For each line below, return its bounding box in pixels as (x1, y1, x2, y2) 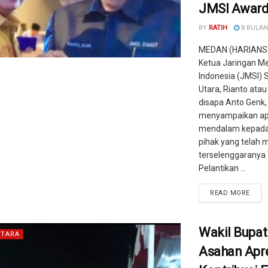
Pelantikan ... (199, 163, 246, 173)
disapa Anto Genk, (199, 98, 267, 107)
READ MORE (210, 189, 250, 197)
